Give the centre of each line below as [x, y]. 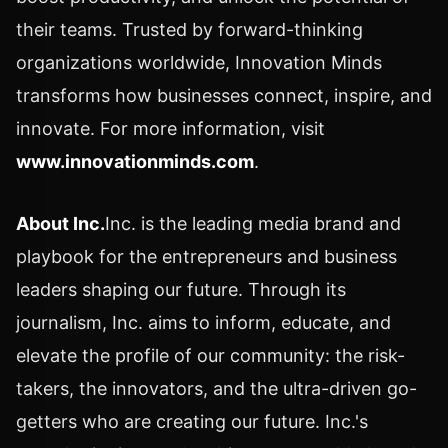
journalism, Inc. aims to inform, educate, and [203, 322]
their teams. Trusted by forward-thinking [189, 29]
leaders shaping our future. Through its [181, 289]
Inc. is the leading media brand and [253, 223]
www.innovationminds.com [135, 161]
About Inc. [60, 223]
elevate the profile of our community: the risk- [210, 355]
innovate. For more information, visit [170, 128]
